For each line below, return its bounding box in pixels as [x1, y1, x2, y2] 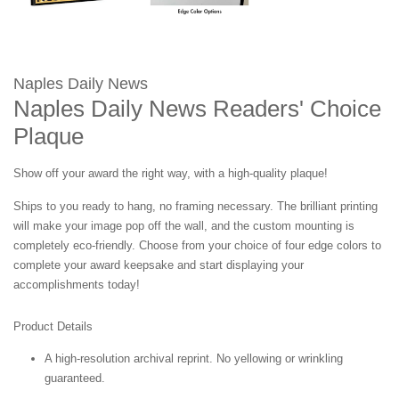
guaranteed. [45, 371, 105, 386]
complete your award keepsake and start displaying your [13, 258, 304, 273]
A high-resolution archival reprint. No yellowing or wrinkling [45, 352, 343, 366]
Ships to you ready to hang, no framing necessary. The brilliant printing [13, 199, 378, 214]
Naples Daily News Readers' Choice [13, 95, 381, 123]
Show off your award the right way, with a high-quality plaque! [13, 167, 328, 181]
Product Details [13, 320, 93, 334]
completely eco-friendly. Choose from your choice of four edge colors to [13, 239, 381, 253]
